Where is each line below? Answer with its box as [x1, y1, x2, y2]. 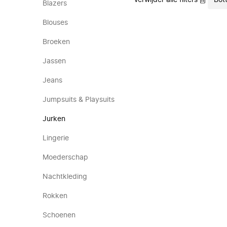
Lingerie [43, 135, 69, 142]
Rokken [43, 193, 67, 200]
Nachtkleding [43, 173, 87, 180]
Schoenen [43, 212, 75, 219]
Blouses [43, 19, 68, 26]
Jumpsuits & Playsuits [43, 96, 115, 103]
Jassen [43, 58, 66, 65]
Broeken [43, 39, 70, 46]
